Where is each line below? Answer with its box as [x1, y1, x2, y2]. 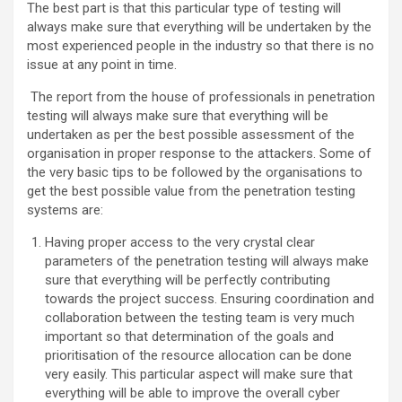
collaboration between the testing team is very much [45, 309, 354, 326]
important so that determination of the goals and [45, 328, 334, 345]
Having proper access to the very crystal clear [45, 233, 315, 250]
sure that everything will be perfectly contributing [45, 271, 330, 288]
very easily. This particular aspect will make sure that [45, 365, 353, 382]
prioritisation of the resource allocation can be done [45, 346, 352, 363]
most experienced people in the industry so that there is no [27, 37, 374, 54]
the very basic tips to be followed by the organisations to [27, 163, 363, 180]
